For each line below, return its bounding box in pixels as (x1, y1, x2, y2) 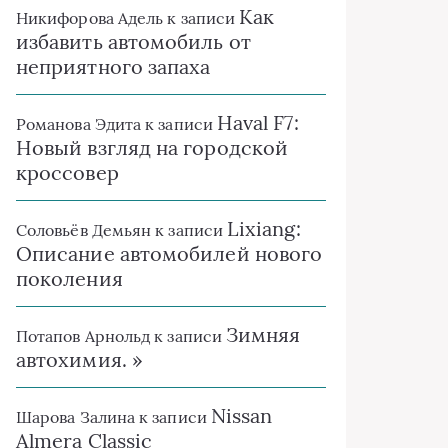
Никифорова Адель (16, 8, 164, 28)
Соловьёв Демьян (16, 220, 152, 240)
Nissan (210, 403, 273, 428)
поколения (16, 266, 123, 291)
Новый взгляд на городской (16, 135, 288, 160)
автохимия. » (16, 347, 143, 372)
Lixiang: (227, 216, 301, 241)
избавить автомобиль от (16, 29, 251, 54)
